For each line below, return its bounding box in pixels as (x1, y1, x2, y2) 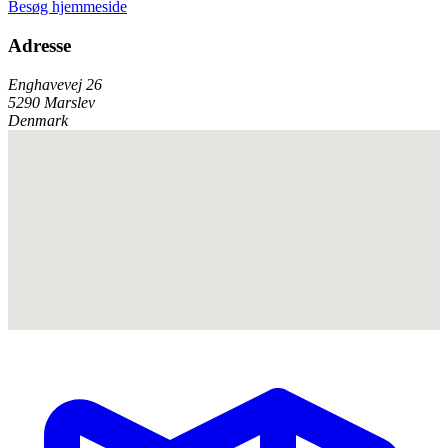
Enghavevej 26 (8, 75, 102, 93)
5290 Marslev (8, 93, 95, 111)
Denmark (8, 111, 68, 129)
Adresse (8, 34, 71, 56)
